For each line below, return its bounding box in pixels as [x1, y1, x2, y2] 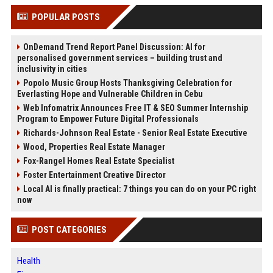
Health [16, 255, 40, 267]
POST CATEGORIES [31, 224, 107, 236]
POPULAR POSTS [31, 12, 100, 23]
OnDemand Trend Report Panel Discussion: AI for [23, 42, 205, 52]
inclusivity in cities [16, 64, 87, 74]
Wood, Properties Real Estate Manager [23, 142, 165, 152]
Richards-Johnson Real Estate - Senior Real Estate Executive [23, 128, 247, 138]
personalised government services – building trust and [16, 53, 222, 63]
